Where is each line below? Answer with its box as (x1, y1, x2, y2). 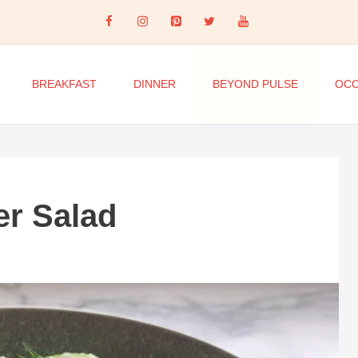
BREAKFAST (31, 78, 97, 90)
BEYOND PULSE (212, 78, 298, 90)
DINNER (133, 78, 176, 90)
